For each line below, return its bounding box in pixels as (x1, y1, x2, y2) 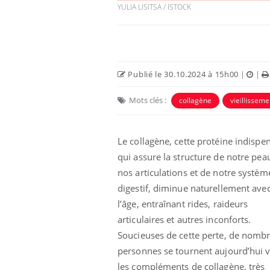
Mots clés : (129, 95, 166, 106)
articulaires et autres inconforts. (118, 213, 251, 226)
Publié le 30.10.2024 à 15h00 (125, 69, 239, 80)
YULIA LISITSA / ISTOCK (118, 2, 191, 13)
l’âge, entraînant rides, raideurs (118, 198, 248, 210)
